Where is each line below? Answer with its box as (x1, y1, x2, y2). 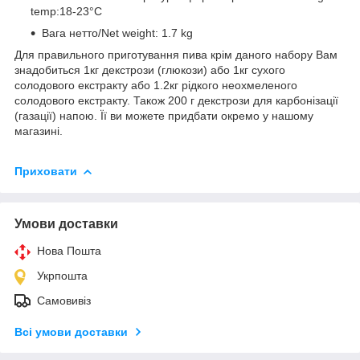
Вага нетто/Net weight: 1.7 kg (42, 27, 193, 40)
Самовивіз (37, 293, 91, 307)
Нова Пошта (37, 243, 101, 257)
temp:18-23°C (31, 5, 102, 18)
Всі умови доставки (14, 325, 128, 338)
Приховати (14, 164, 77, 178)
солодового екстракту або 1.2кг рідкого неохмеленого (14, 79, 297, 92)
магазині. (14, 125, 63, 138)
